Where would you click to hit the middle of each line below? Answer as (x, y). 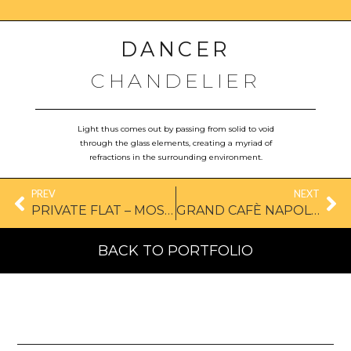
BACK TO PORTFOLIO (175, 251)
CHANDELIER (175, 80)
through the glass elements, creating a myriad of (175, 143)
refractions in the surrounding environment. (175, 157)
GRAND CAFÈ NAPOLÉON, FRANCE (315, 211)
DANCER (175, 49)
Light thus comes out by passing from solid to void (175, 128)
